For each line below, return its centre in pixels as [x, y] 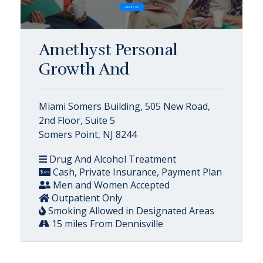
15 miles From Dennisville [106, 223]
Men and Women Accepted [110, 185]
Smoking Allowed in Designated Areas [130, 210]
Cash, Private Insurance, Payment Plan [136, 172]
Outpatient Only [86, 198]
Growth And [84, 69]
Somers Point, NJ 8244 [88, 134]
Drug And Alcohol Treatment [112, 159]
